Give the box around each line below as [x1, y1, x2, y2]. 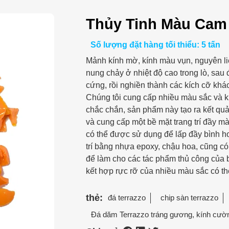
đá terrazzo [107, 193, 146, 202]
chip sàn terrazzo [160, 193, 218, 202]
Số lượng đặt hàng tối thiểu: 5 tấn [90, 40, 220, 50]
